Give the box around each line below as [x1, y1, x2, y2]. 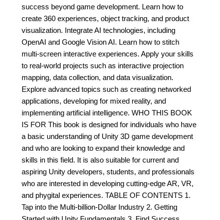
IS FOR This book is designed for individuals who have [22, 120, 196, 129]
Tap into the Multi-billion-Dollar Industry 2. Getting [22, 203, 177, 211]
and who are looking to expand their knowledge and [22, 144, 185, 152]
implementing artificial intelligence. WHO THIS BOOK [22, 109, 192, 117]
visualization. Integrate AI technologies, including [22, 26, 175, 34]
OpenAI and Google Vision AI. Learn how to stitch [22, 38, 179, 46]
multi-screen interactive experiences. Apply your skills [22, 50, 193, 58]
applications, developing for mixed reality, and [22, 97, 166, 105]
